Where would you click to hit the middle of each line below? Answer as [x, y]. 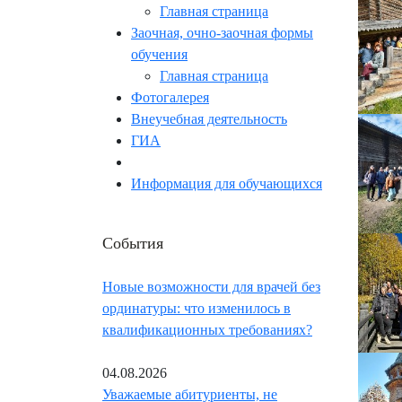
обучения [159, 55]
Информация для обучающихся [227, 184]
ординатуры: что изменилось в [197, 309]
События [133, 243]
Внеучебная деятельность [209, 119]
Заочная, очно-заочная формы [222, 33]
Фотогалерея [170, 98]
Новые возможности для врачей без [211, 287]
